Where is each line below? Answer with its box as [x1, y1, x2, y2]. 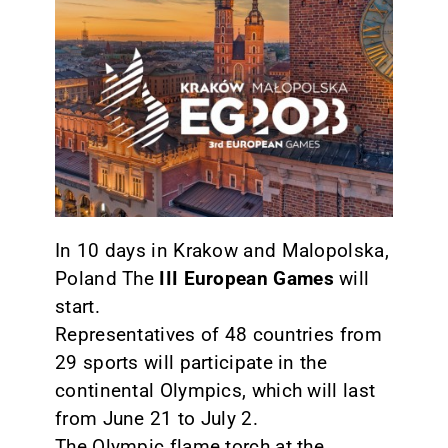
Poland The [54, 266, 160, 290]
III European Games [159, 266, 334, 290]
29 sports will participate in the [54, 350, 328, 374]
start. [54, 294, 100, 318]
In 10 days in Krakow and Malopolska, [54, 238, 389, 262]
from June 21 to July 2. [54, 406, 258, 430]
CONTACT [19, 25, 79, 41]
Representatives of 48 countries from [54, 322, 382, 346]
